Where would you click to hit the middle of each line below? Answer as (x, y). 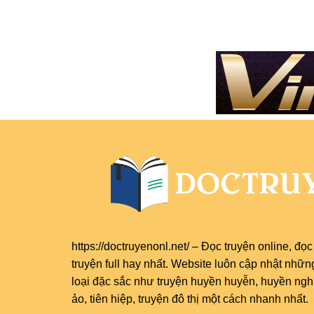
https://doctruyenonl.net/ (130, 246)
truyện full (96, 264)
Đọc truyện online (245, 246)
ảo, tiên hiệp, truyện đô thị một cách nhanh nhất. (190, 299)
